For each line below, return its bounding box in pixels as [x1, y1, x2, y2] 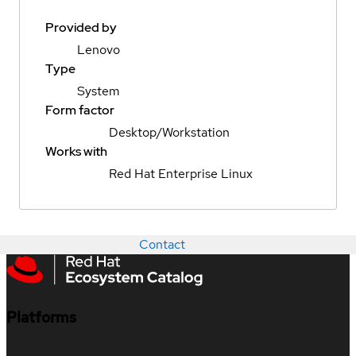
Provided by [45, 19, 117, 37]
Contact [139, 236, 185, 253]
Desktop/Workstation [109, 124, 230, 141]
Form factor [45, 102, 114, 119]
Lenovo [77, 41, 120, 59]
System [77, 83, 120, 100]
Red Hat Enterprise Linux [109, 165, 253, 183]
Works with [45, 143, 107, 161]
